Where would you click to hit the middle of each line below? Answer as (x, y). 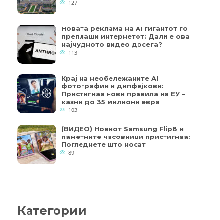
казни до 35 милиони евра (110, 102)
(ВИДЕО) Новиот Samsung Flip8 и (123, 129)
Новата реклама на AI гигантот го (124, 29)
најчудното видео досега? (112, 44)
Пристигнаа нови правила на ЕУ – (123, 94)
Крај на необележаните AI (110, 78)
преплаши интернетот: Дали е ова (125, 37)
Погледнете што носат (104, 145)
